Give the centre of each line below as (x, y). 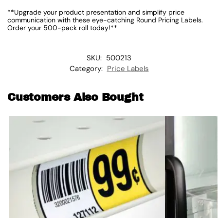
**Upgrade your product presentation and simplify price (96, 12)
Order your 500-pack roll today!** (62, 27)
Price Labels (128, 69)
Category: (87, 69)
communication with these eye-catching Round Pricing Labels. (105, 20)
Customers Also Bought (75, 98)
